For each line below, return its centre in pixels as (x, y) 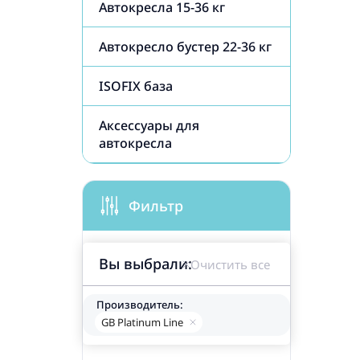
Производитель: (140, 305)
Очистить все (230, 264)
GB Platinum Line (142, 322)
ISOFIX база (136, 86)
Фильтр (156, 205)
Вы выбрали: (145, 264)
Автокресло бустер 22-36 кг (185, 47)
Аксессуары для (149, 125)
